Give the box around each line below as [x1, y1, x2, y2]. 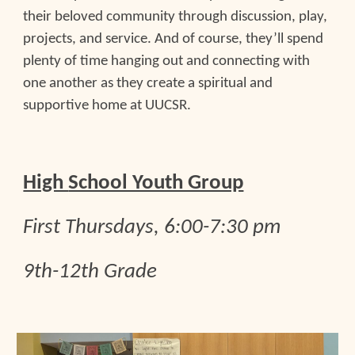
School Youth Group [68, 173, 244, 194]
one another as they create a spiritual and [23, 76, 273, 91]
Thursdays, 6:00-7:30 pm [65, 217, 281, 239]
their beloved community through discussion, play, [23, 10, 328, 25]
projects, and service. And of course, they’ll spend [23, 32, 324, 47]
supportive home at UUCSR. [23, 98, 192, 113]
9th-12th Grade [23, 261, 158, 283]
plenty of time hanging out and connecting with [23, 54, 311, 69]
